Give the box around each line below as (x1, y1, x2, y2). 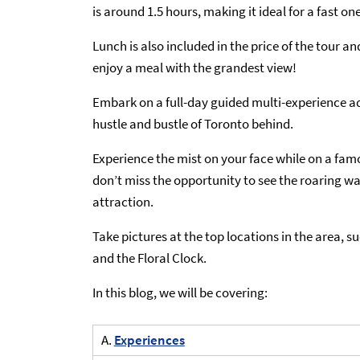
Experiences (113, 330, 185, 349)
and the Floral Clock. (92, 249, 207, 268)
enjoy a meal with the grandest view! (92, 59, 297, 77)
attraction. (92, 193, 153, 211)
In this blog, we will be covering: (92, 284, 268, 302)
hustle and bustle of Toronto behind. (92, 115, 293, 133)
